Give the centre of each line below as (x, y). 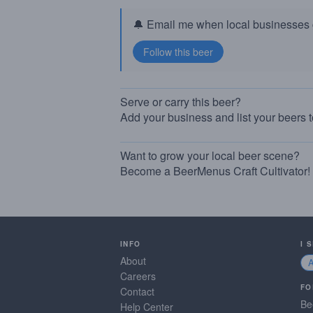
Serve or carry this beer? (181, 102)
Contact (137, 291)
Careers (138, 276)
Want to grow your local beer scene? (210, 155)
